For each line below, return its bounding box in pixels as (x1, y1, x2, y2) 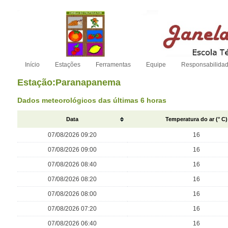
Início (24, 61, 40, 68)
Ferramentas (95, 61, 131, 68)
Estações (54, 61, 80, 68)
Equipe (146, 61, 166, 68)
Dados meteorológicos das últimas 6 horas (17, 96, 166, 104)
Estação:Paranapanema (17, 77, 121, 88)
